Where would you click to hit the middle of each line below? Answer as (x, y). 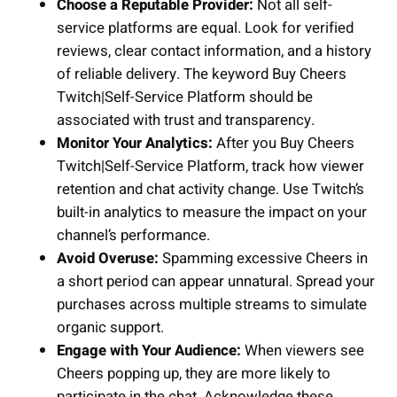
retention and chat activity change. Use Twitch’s (210, 190)
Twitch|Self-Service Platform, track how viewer (210, 167)
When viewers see (303, 351)
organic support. (110, 328)
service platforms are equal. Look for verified (205, 28)
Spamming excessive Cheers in (263, 259)
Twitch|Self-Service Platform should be (185, 97)
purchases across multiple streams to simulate (212, 305)
